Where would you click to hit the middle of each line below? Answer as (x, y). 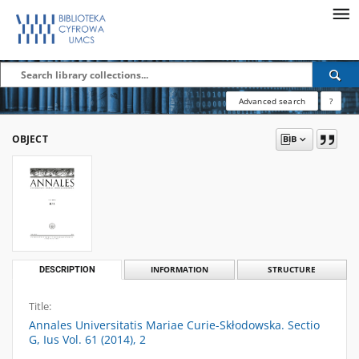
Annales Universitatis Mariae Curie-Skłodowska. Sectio (174, 325)
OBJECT (30, 139)
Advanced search (272, 101)
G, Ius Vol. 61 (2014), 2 (87, 339)
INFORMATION (179, 270)
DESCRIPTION (67, 270)
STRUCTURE (292, 270)
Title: (40, 307)
